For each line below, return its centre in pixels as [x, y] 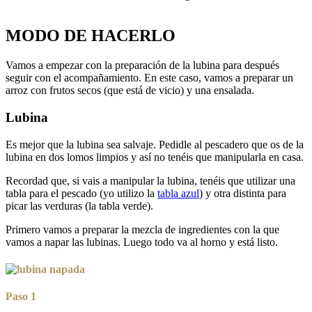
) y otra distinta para [243, 193]
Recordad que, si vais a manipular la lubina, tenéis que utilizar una [150, 180]
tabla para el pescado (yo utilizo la [81, 193]
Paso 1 [21, 297]
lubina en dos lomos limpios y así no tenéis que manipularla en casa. [155, 157]
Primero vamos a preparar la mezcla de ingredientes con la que [142, 229]
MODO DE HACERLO [91, 36]
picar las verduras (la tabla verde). [79, 205]
